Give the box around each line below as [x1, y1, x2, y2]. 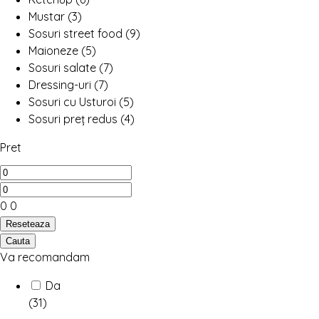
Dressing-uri [28, 78, 94, 93]
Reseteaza [6, 219, 50, 230]
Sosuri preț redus [28, 112, 120, 127]
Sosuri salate [28, 61, 99, 75]
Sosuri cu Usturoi [28, 95, 119, 110]
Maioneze [28, 43, 81, 58]
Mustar [28, 9, 68, 24]
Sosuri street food [28, 26, 125, 41]
